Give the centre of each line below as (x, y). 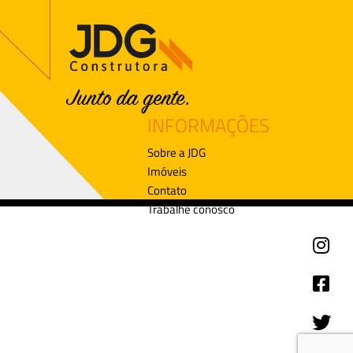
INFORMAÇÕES (208, 125)
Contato (167, 190)
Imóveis (167, 171)
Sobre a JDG (176, 152)
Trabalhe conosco (191, 209)
